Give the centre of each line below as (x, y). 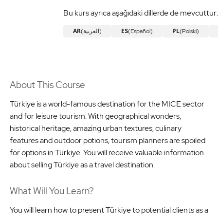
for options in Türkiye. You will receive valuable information (107, 152)
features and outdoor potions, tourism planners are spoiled (108, 140)
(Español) (140, 31)
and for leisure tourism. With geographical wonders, (95, 116)
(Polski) (189, 31)
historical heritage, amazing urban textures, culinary (96, 128)
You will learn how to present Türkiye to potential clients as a (109, 210)
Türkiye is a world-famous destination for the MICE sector (107, 104)
